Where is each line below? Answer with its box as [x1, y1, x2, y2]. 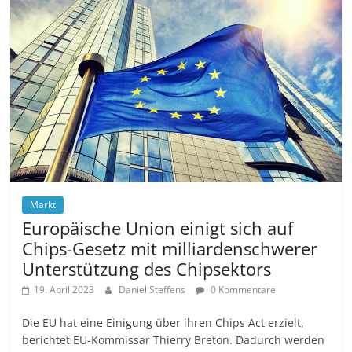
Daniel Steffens [119, 283, 189, 297]
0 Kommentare [208, 283, 277, 297]
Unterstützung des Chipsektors [22, 257, 272, 281]
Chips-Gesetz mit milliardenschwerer [22, 236, 318, 261]
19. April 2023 [34, 283, 95, 297]
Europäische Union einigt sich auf [22, 216, 294, 240]
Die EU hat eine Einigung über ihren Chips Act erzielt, [22, 315, 305, 331]
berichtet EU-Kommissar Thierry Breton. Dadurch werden [22, 332, 325, 348]
